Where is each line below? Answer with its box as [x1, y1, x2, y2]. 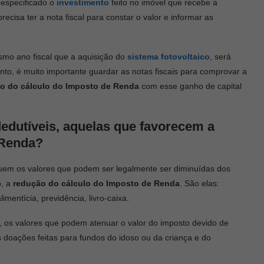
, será [210, 51, 231, 61]
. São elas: [180, 178, 219, 188]
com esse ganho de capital [141, 81, 242, 91]
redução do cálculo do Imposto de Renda [13, 178, 180, 188]
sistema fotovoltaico [127, 51, 210, 61]
